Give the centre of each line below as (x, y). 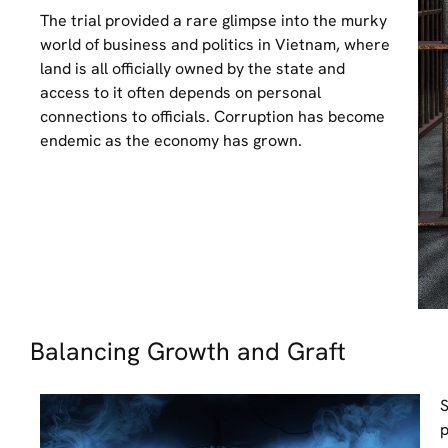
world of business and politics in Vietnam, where (215, 44)
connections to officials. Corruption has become (212, 116)
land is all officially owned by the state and (192, 68)
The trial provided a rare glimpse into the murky (213, 20)
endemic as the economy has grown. (171, 140)
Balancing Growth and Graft (188, 351)
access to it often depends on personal (180, 92)
